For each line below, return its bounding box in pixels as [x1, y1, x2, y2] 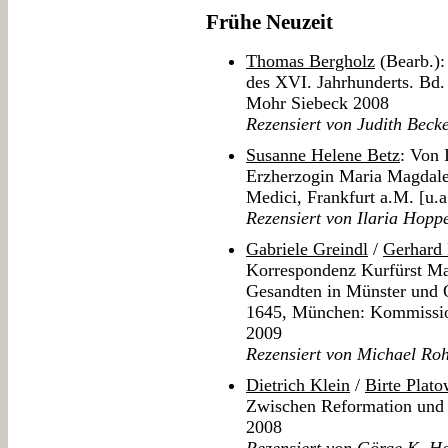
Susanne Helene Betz [246, 145, 400, 166]
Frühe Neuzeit [206, 10, 333, 35]
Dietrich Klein [246, 375, 350, 396]
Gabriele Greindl [246, 239, 368, 260]
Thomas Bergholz [246, 51, 375, 72]
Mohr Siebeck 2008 [246, 93, 389, 114]
